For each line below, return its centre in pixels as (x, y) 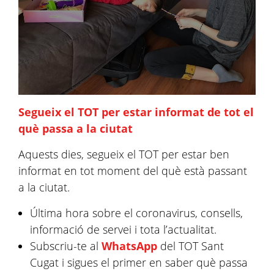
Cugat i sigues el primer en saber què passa (139, 262)
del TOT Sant (191, 246)
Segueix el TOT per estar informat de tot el (136, 112)
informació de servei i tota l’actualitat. (124, 229)
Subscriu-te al (66, 246)
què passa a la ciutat (76, 128)
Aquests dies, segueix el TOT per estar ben (124, 154)
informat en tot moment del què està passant (133, 170)
